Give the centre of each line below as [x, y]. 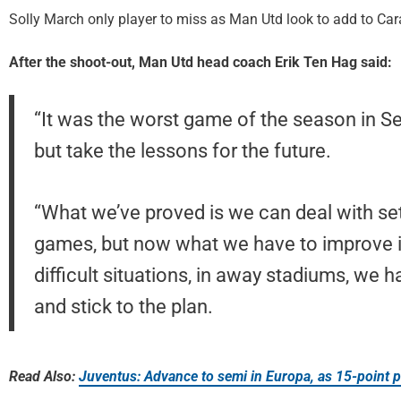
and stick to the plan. [123, 306]
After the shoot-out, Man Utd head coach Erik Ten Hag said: [200, 63]
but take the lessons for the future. [182, 151]
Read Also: [44, 376]
